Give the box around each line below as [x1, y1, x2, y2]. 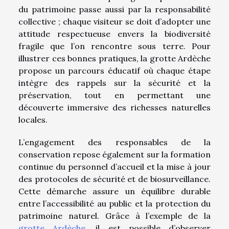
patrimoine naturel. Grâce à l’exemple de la [18, 211, 211, 221]
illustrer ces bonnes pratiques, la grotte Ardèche [18, 53, 211, 64]
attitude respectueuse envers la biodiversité [18, 29, 211, 39]
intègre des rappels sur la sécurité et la [18, 78, 211, 88]
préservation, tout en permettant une [18, 90, 211, 101]
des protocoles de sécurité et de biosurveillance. [18, 174, 211, 185]
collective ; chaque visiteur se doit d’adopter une [18, 16, 211, 27]
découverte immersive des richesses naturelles [18, 102, 211, 113]
